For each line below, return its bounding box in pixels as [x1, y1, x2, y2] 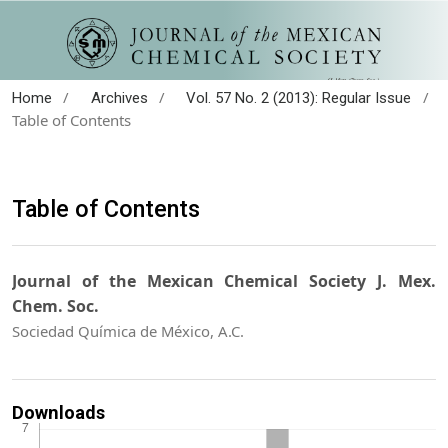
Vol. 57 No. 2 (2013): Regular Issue [186, 88, 412, 107]
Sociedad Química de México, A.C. [12, 321, 244, 342]
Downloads [12, 402, 105, 424]
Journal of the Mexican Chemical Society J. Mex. [12, 270, 436, 293]
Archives [90, 88, 148, 107]
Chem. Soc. [12, 295, 99, 318]
